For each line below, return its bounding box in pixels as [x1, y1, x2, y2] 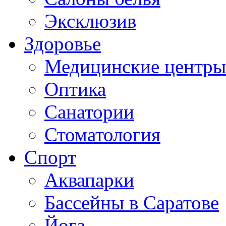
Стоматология [44, 123, 160, 145]
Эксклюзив [44, 10, 136, 32]
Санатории [44, 100, 134, 123]
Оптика [44, 78, 106, 100]
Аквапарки [44, 168, 134, 191]
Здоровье [24, 32, 101, 54]
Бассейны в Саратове [44, 191, 219, 213]
